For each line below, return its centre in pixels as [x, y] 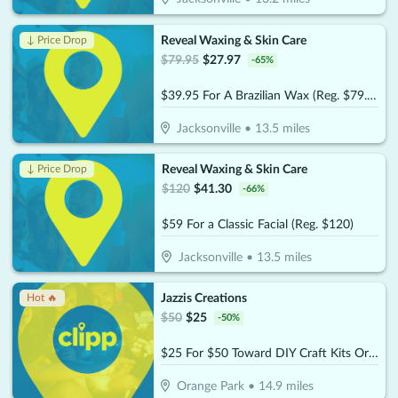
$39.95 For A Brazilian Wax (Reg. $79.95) [371, 96]
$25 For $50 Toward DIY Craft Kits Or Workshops [373, 354]
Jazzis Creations [203, 298]
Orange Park [211, 387]
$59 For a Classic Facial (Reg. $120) [258, 224]
